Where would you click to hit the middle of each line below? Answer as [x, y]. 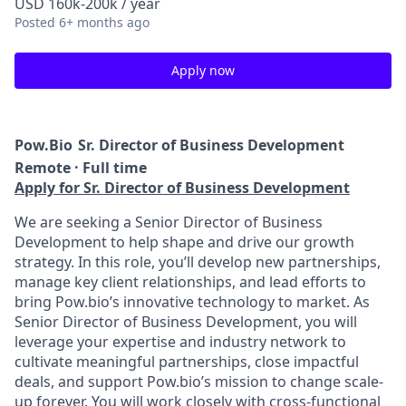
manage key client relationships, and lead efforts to [190, 282]
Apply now [203, 70]
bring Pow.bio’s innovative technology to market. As [192, 302]
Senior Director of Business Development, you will [186, 322]
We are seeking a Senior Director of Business [169, 222]
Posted [35, 22]
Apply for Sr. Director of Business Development [182, 188]
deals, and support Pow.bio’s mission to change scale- [199, 382]
